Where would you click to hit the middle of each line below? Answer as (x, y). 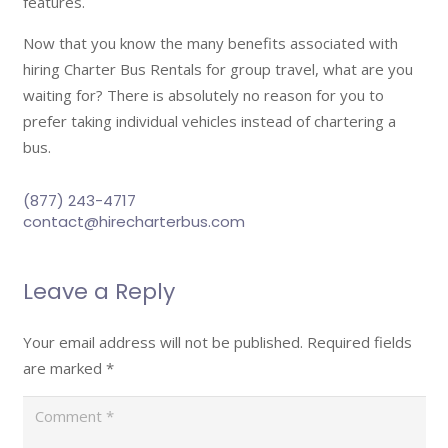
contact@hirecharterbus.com (133, 221)
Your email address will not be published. (162, 341)
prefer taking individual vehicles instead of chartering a (209, 120)
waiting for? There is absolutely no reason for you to (203, 94)
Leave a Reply (101, 291)
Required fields (359, 341)
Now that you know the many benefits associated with (210, 42)
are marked (64, 367)
